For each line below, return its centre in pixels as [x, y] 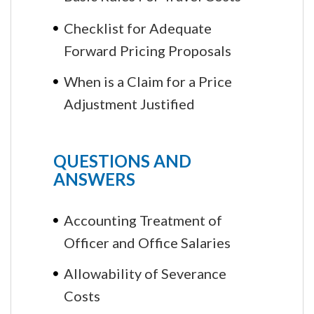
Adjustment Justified [129, 103]
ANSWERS [94, 179]
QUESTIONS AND [122, 161]
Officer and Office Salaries [147, 241]
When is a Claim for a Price [148, 81]
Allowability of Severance [145, 273]
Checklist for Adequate [138, 28]
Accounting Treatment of [143, 220]
